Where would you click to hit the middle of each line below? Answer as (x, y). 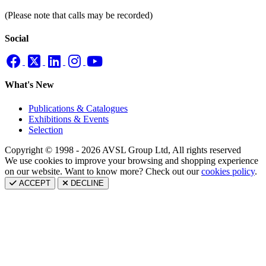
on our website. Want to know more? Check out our (103, 171)
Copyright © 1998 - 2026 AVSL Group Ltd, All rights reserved (123, 150)
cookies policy (228, 171)
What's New (29, 85)
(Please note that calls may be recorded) (79, 15)
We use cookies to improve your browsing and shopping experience (132, 160)
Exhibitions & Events (69, 119)
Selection (46, 129)
